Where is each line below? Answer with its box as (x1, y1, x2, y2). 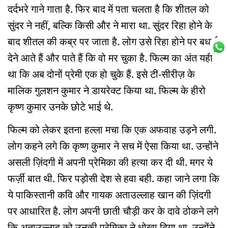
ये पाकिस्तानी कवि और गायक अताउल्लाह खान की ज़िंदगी (8, 188, 211, 202)
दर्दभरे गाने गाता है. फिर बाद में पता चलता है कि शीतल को (8, 2, 209, 16)
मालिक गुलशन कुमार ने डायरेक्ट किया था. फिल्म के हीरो (8, 83, 206, 98)
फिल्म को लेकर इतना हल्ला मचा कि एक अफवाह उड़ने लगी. (8, 123, 216, 137)
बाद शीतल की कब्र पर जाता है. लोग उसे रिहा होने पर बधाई (8, 35, 218, 49)
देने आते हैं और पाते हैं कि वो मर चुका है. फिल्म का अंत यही (8, 51, 213, 65)
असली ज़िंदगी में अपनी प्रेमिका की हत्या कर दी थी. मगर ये (8, 155, 213, 169)
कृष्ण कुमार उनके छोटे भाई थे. (8, 100, 113, 114)
